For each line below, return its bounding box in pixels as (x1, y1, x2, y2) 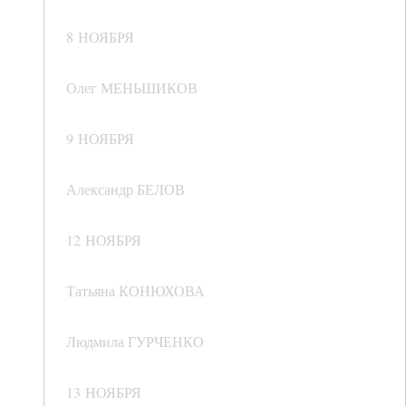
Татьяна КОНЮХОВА (66, 281, 205, 301)
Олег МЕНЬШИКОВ (66, 78, 198, 98)
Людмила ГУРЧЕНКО (66, 332, 204, 352)
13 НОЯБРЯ (66, 382, 141, 402)
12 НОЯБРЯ (66, 230, 141, 250)
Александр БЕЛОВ (66, 179, 185, 199)
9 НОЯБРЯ (66, 129, 134, 149)
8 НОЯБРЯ (66, 27, 134, 47)
